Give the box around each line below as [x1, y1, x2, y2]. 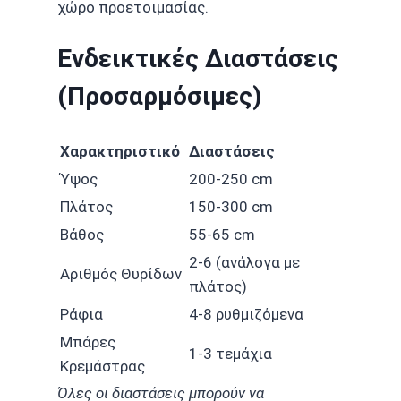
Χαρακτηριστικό [60, 141, 180, 160]
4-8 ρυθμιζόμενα [189, 304, 303, 323]
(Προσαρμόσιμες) [57, 81, 261, 112]
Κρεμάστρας [60, 356, 145, 375]
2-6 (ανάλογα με [189, 252, 300, 271]
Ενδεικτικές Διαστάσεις [57, 44, 338, 74]
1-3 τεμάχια [189, 344, 272, 363]
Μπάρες [60, 332, 115, 351]
